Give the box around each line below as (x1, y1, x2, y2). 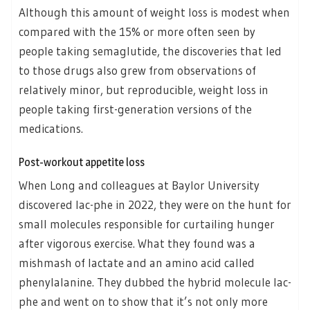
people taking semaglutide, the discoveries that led (19, 43, 282, 58)
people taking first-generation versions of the (19, 101, 252, 116)
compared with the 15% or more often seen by (19, 24, 255, 39)
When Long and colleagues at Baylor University (19, 178, 259, 193)
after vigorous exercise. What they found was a (19, 236, 255, 251)
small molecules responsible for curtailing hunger (19, 217, 275, 232)
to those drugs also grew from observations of (19, 62, 256, 77)
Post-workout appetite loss (19, 156, 145, 170)
